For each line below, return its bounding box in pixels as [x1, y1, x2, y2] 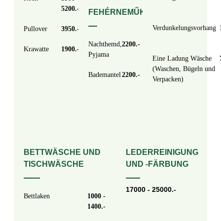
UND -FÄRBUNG [125, 160, 188, 169]
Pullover [24, 25, 47, 33]
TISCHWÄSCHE [24, 160, 84, 169]
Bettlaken [24, 192, 50, 200]
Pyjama [88, 50, 109, 59]
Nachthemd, [88, 40, 122, 48]
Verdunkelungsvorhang [152, 24, 217, 32]
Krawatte [24, 45, 49, 53]
